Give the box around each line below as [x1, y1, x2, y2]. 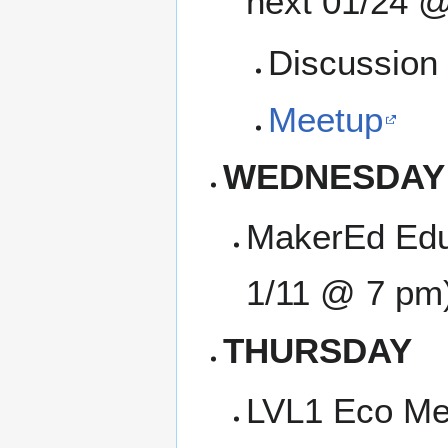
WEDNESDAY [223, 157, 446, 197]
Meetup [268, 99, 384, 139]
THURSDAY [223, 330, 413, 370]
